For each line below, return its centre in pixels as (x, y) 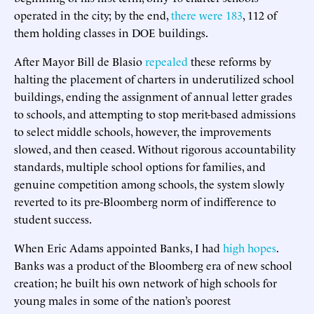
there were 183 (207, 14)
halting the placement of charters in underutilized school (154, 78)
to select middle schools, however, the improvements (143, 131)
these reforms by (230, 61)
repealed (166, 61)
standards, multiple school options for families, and (140, 166)
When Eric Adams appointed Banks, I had (118, 247)
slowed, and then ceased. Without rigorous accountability (155, 148)
